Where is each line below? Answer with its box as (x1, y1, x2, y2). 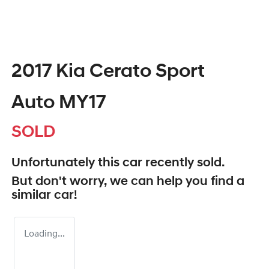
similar (11, 189, 54, 202)
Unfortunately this (11, 157, 122, 170)
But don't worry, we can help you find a (11, 175, 244, 189)
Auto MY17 (11, 94, 106, 113)
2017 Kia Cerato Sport (11, 62, 205, 82)
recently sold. (142, 157, 225, 170)
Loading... (24, 229, 65, 240)
